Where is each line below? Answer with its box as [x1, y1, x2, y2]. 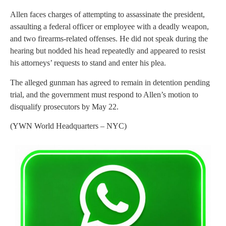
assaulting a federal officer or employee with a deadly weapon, [10, 22, 209, 31]
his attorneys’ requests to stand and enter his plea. [10, 59, 166, 68]
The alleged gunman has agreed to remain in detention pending [10, 78, 210, 87]
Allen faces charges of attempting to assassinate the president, [10, 10, 205, 19]
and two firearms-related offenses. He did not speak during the [10, 34, 208, 43]
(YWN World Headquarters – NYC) [10, 122, 127, 131]
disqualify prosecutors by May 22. [10, 102, 119, 111]
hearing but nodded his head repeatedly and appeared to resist [10, 46, 205, 55]
